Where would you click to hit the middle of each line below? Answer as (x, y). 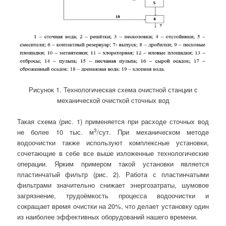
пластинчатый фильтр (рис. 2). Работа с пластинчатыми (113, 175)
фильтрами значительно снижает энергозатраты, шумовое (113, 185)
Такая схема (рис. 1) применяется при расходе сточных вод (113, 122)
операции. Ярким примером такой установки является (113, 164)
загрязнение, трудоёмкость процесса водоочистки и (113, 196)
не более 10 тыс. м (56, 132)
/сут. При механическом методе (153, 132)
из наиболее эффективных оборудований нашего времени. (108, 217)
